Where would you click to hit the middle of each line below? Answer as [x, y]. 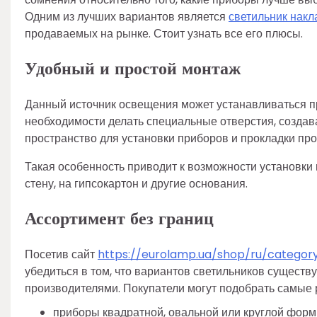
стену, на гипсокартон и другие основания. [136, 183]
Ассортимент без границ [119, 219]
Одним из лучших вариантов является [127, 17]
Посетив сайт [61, 254]
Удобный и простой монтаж [133, 69]
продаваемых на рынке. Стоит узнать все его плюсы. [164, 34]
